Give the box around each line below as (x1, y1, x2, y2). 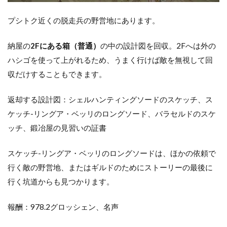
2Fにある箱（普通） (30, 41, 100, 51)
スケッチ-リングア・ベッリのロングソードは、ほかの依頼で (8, 148, 216, 158)
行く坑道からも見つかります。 (8, 177, 114, 186)
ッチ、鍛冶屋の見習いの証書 (8, 123, 106, 133)
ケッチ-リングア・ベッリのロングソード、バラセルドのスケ (8, 109, 216, 119)
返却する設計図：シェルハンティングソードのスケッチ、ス (8, 95, 213, 104)
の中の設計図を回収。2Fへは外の (100, 41, 216, 51)
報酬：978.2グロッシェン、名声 (8, 202, 119, 212)
